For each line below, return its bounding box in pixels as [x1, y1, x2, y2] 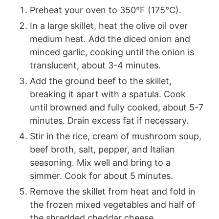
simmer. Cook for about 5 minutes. [29, 171, 173, 181]
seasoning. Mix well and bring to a [29, 157, 171, 168]
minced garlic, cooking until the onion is [29, 47, 194, 58]
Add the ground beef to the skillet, [29, 76, 172, 87]
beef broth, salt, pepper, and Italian [29, 144, 175, 155]
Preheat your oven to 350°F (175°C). [29, 5, 181, 16]
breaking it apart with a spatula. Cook [29, 89, 186, 100]
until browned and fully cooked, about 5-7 [29, 102, 203, 113]
